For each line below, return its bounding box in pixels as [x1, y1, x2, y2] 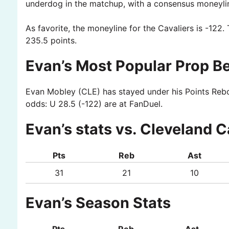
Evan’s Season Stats [25, 194, 171, 212]
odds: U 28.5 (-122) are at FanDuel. [25, 99, 163, 109]
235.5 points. [25, 35, 77, 46]
